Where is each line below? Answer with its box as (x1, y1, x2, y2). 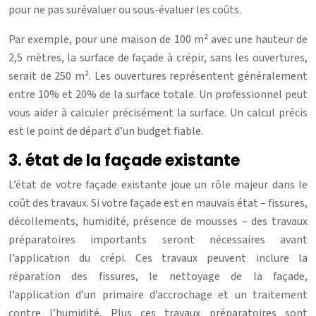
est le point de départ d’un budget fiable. (8, 123, 203, 139)
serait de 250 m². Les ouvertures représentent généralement (8, 68, 308, 84)
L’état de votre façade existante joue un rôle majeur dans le (8, 176, 308, 193)
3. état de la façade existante (8, 149, 240, 171)
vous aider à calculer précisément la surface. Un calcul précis (8, 104, 308, 121)
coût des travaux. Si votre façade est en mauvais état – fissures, (8, 195, 308, 211)
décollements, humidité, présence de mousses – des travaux (8, 213, 308, 229)
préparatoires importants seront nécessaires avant (8, 231, 308, 248)
